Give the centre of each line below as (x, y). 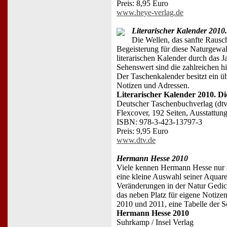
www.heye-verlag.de (150, 12)
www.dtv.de (136, 140)
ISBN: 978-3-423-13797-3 (159, 122)
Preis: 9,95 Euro (142, 131)
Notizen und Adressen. (153, 85)
